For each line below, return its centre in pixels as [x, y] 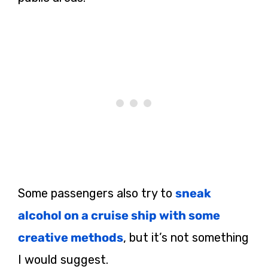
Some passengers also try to [97, 194]
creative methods [71, 238]
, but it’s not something [186, 238]
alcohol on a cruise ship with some [119, 216]
